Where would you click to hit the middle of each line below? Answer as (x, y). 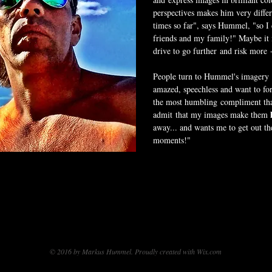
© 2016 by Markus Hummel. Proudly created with (123, 251)
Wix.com (209, 251)
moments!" (173, 140)
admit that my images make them (212, 114)
